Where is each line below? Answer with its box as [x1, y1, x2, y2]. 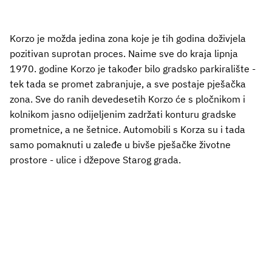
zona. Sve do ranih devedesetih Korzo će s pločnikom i [10, 93, 245, 106]
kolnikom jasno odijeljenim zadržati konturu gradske [10, 108, 236, 121]
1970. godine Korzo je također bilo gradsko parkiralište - [10, 63, 256, 75]
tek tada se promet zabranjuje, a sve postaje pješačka [10, 78, 246, 90]
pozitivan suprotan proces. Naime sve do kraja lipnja [10, 47, 238, 60]
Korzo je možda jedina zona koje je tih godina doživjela [10, 32, 246, 45]
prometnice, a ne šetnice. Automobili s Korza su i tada [10, 123, 245, 136]
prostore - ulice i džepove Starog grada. [10, 154, 181, 166]
